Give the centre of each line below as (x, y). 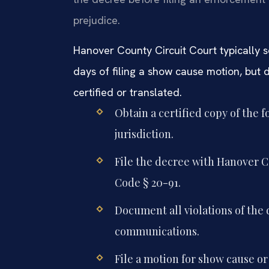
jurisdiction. (144, 134)
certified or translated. (128, 92)
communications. (157, 231)
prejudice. (97, 20)
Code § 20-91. (147, 182)
